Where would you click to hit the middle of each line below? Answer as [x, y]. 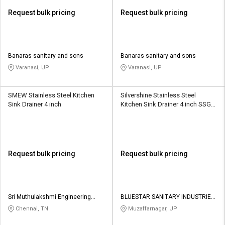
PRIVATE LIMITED [144, 206]
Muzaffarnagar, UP [152, 208]
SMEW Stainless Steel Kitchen [51, 95]
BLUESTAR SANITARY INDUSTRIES [167, 197]
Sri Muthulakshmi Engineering [49, 197]
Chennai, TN [31, 208]
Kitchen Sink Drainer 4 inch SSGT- [168, 104]
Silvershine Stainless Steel [158, 95]
